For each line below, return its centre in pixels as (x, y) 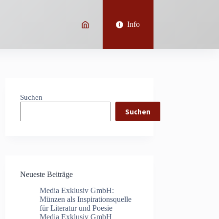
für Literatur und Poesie (76, 208)
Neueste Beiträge (47, 174)
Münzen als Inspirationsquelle (86, 199)
